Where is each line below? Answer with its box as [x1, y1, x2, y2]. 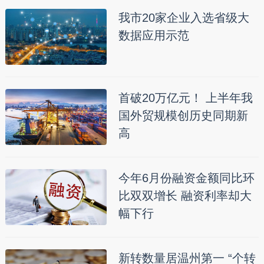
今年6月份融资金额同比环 [118, 171, 255, 184]
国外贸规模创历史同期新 [118, 109, 248, 122]
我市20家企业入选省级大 [118, 11, 249, 24]
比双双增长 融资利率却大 [118, 189, 252, 202]
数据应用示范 [118, 29, 189, 42]
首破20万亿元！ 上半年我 [118, 91, 253, 104]
